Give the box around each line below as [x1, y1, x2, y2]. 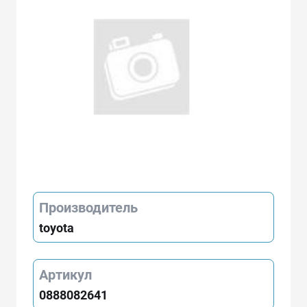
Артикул [39, 266, 92, 283]
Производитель [39, 199, 138, 216]
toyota [39, 220, 74, 235]
